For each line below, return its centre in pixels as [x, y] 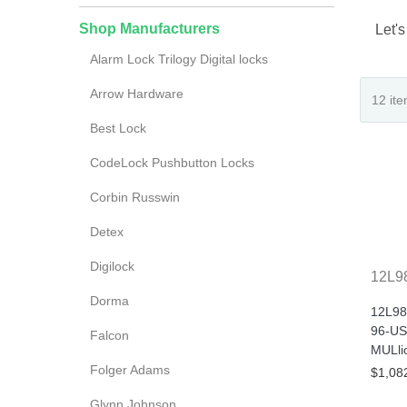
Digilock [112, 266]
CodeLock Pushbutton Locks [172, 163]
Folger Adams [130, 370]
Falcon [109, 335]
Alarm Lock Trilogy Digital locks [179, 59]
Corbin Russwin [135, 197]
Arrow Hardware [137, 94]
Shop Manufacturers [149, 29]
